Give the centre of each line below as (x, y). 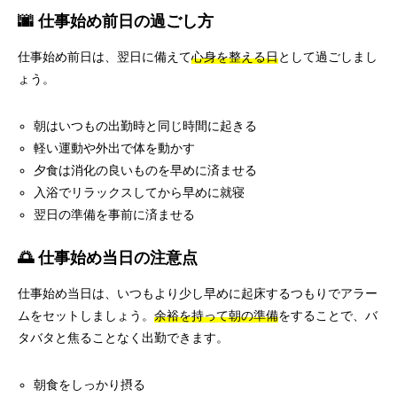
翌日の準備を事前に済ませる (115, 214)
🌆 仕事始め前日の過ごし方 (116, 21)
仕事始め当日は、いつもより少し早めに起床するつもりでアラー (198, 293)
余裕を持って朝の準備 (216, 315)
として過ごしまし (328, 57)
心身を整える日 (235, 57)
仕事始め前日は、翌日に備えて (105, 57)
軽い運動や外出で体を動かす (115, 148)
